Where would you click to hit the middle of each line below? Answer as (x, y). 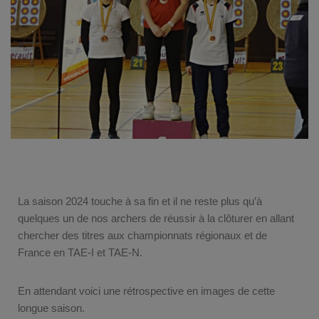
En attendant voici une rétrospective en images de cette (146, 291)
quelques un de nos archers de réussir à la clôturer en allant (156, 218)
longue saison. (51, 308)
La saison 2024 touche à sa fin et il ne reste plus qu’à (140, 201)
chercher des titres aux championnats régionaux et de (142, 235)
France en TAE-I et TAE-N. (80, 252)
